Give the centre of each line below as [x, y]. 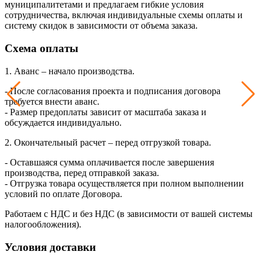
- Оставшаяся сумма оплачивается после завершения [109, 162]
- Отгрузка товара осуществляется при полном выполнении [124, 183]
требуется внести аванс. [52, 101]
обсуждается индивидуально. [63, 122]
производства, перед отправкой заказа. [82, 173]
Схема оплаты [42, 49]
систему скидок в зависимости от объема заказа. [101, 26]
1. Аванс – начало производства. [70, 71]
